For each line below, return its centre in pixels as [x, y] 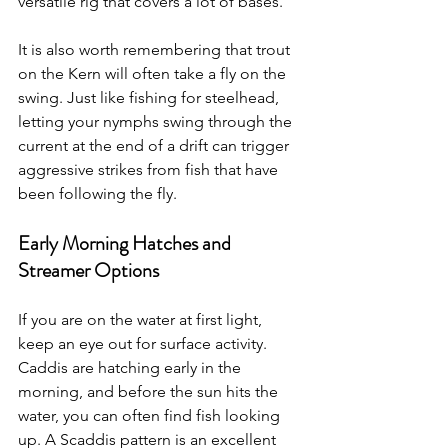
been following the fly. [97, 193]
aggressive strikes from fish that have [150, 169]
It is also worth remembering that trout [156, 49]
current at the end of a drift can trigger [155, 145]
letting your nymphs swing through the [157, 121]
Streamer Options [88, 270]
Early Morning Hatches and [126, 243]
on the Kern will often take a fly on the [154, 73]
